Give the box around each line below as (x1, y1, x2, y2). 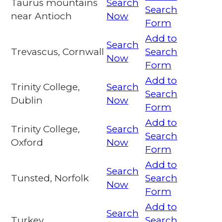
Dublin (11, 95, 43, 107)
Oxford (11, 137, 43, 149)
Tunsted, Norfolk (11, 172, 89, 184)
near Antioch (11, 10, 72, 22)
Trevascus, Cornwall (11, 46, 104, 58)
